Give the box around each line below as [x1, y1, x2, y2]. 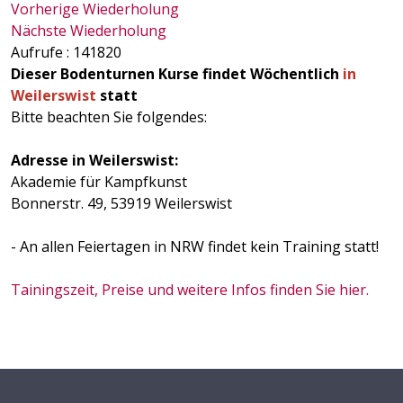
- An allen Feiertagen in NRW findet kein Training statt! [11, 237, 379, 256]
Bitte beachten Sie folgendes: [11, 107, 207, 127]
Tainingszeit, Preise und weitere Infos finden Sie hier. [11, 280, 369, 300]
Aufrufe [11, 42, 63, 62]
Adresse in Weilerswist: [11, 150, 178, 170]
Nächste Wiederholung [11, 21, 166, 40]
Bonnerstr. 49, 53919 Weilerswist [11, 193, 232, 213]
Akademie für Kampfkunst [11, 172, 187, 192]
